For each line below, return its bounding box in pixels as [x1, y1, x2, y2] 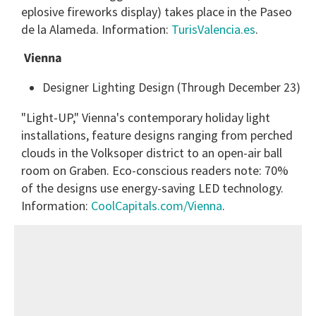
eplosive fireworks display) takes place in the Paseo [21, 4, 292, 20]
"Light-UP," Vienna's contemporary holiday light [21, 109, 270, 126]
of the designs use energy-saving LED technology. [21, 179, 284, 196]
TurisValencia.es [171, 21, 255, 38]
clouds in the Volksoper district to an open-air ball [21, 144, 282, 161]
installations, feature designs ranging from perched [21, 126, 293, 143]
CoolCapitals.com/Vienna [91, 197, 222, 214]
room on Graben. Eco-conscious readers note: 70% [21, 162, 288, 178]
